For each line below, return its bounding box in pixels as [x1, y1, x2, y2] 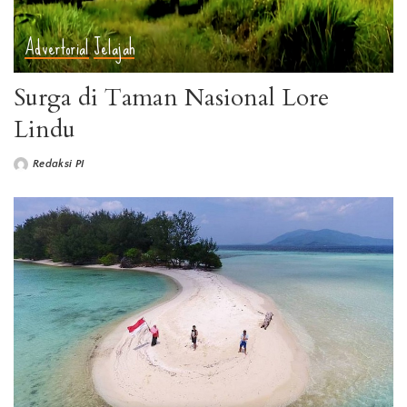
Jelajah [93, 27, 135, 67]
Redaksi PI [33, 157, 84, 170]
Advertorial [25, 27, 89, 67]
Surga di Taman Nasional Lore [14, 81, 329, 114]
